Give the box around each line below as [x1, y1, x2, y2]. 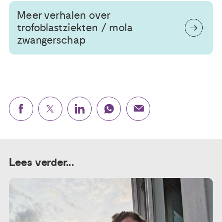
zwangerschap [17, 33, 86, 47]
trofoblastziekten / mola [17, 21, 132, 34]
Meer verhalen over [17, 8, 110, 22]
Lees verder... [8, 156, 75, 169]
